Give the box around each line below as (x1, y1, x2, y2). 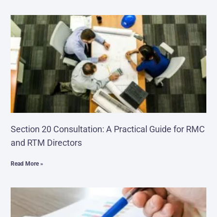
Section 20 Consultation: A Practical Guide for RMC (11, 124, 205, 134)
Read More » (11, 160, 44, 167)
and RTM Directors (11, 137, 82, 148)
